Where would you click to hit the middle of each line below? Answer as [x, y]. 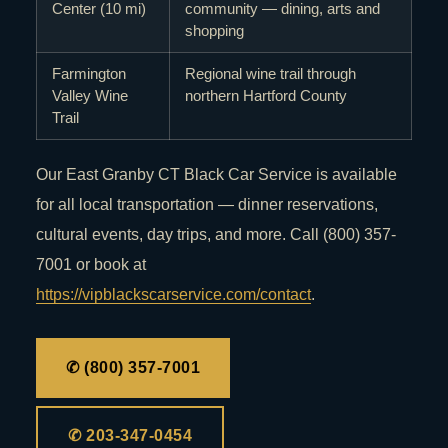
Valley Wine [90, 96]
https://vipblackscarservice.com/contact [173, 295]
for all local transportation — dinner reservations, [207, 205]
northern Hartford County [266, 96]
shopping [214, 31]
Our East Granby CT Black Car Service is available [216, 175]
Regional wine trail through [270, 74]
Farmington [89, 74]
